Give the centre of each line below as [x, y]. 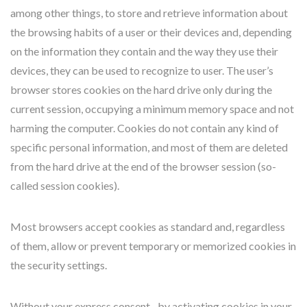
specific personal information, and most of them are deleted [149, 147]
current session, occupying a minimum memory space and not [152, 109]
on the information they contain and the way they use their [144, 51]
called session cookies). [65, 185]
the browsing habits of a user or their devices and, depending [151, 32]
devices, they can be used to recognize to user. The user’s [142, 70]
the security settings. [59, 265]
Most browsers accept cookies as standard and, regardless [148, 226]
